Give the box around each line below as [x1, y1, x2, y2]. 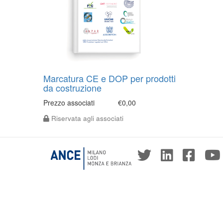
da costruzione [43, 81, 102, 94]
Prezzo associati [43, 98, 95, 108]
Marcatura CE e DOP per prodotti [43, 72, 176, 85]
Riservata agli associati [49, 113, 123, 123]
